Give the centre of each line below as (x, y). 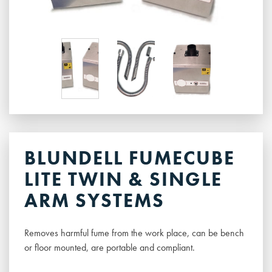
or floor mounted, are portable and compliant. (110, 248)
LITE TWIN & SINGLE (123, 180)
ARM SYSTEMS (94, 201)
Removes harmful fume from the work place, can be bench (134, 233)
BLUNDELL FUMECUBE (130, 158)
